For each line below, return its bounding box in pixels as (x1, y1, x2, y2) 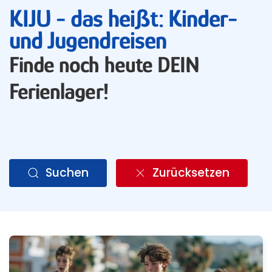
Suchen (46, 165, 89, 181)
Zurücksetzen (152, 165, 229, 181)
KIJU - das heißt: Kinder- (9, 4, 238, 32)
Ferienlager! (9, 78, 108, 104)
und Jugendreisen (9, 26, 166, 54)
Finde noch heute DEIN (9, 52, 200, 77)
